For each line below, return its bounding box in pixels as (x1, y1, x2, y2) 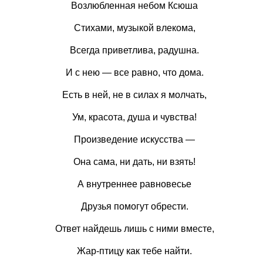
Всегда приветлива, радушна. (70, 45, 199, 55)
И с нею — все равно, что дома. (65, 68, 204, 77)
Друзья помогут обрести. (80, 201, 188, 211)
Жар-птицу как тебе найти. (77, 246, 192, 256)
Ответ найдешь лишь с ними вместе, (55, 224, 214, 234)
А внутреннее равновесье (77, 179, 191, 189)
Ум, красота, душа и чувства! (72, 112, 197, 122)
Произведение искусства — (74, 134, 195, 144)
